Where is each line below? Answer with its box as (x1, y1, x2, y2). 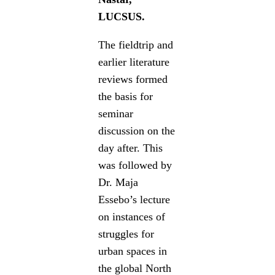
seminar (98, 107, 134, 120)
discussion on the (98, 124, 176, 137)
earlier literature (98, 55, 170, 68)
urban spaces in (98, 244, 168, 257)
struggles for (98, 227, 155, 240)
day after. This (98, 141, 163, 154)
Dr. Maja (98, 176, 139, 188)
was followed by (98, 158, 172, 171)
